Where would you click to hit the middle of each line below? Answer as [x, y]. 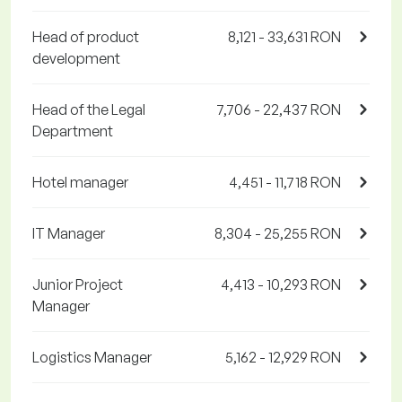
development [76, 59]
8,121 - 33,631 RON [284, 37]
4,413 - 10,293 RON [281, 285]
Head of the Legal [89, 110]
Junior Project [78, 285]
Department [73, 131]
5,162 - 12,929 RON [283, 358]
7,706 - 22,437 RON [279, 110]
